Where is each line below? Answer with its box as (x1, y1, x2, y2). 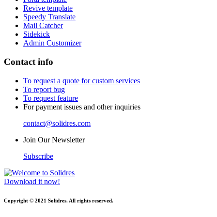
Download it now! (4, 177, 60, 186)
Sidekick (23, 30, 50, 39)
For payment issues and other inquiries (23, 102, 140, 111)
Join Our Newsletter (23, 135, 85, 144)
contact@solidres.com (23, 119, 91, 127)
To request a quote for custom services (23, 76, 140, 85)
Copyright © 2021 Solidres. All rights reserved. (4, 198, 113, 204)
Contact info (4, 56, 53, 67)
